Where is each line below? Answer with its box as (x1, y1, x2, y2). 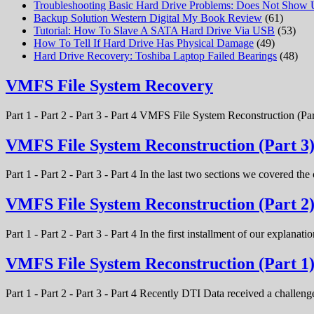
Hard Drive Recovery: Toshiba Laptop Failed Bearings (34, 49, 277, 62)
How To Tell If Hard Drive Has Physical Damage (34, 36, 254, 49)
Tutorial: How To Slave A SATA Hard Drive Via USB (34, 24, 275, 36)
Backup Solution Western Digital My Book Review (34, 11, 262, 24)
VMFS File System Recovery (6, 76, 213, 95)
